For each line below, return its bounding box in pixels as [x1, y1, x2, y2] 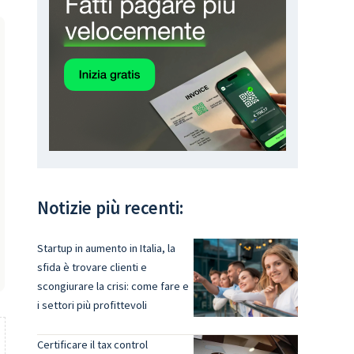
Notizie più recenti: [36, 196, 183, 219]
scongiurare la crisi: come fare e [36, 279, 189, 293]
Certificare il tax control [36, 337, 148, 352]
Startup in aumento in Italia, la [36, 241, 175, 255]
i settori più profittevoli [36, 298, 147, 312]
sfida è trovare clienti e [36, 260, 147, 274]
